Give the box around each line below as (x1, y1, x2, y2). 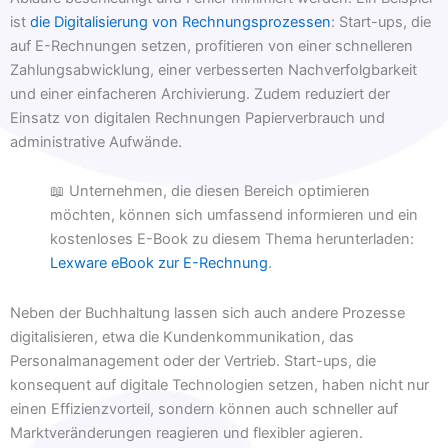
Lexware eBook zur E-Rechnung (50, 254, 268, 273)
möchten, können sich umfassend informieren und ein (50, 206, 418, 225)
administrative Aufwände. (10, 132, 182, 151)
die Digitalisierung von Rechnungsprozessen (30, 12, 331, 31)
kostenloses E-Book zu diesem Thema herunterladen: (50, 230, 414, 249)
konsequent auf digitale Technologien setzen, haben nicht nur (10, 375, 429, 394)
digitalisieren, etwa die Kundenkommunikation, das (10, 327, 354, 346)
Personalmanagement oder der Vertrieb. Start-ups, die (10, 351, 376, 370)
